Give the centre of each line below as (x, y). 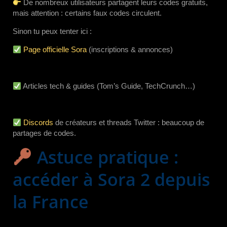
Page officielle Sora (55, 49)
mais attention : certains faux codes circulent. (87, 13)
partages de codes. (44, 133)
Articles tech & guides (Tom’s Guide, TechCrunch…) (108, 86)
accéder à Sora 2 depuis (111, 179)
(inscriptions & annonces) (130, 49)
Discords (39, 122)
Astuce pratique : (105, 157)
